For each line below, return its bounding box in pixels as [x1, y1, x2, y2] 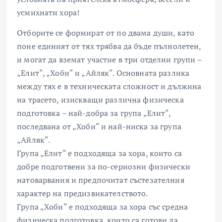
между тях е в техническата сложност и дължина [17, 81, 202, 92]
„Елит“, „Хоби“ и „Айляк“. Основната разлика [17, 67, 190, 79]
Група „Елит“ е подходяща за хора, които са [17, 148, 182, 159]
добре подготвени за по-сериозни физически [17, 161, 190, 172]
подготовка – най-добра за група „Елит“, [17, 108, 171, 119]
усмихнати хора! [17, 7, 80, 18]
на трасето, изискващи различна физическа [17, 94, 184, 106]
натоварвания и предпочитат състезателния [17, 174, 184, 186]
